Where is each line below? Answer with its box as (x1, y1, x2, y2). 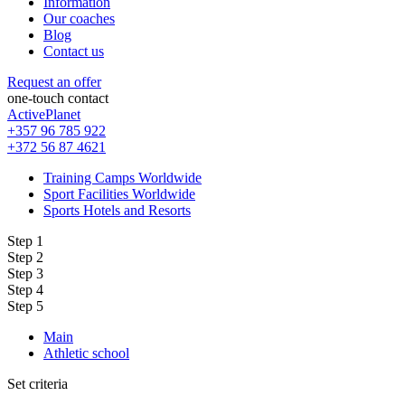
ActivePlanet (7, 106, 80, 122)
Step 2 (7, 249, 43, 265)
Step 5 (7, 297, 43, 314)
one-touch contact (7, 89, 108, 106)
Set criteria (7, 375, 68, 391)
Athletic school (43, 344, 129, 361)
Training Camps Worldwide (43, 169, 202, 185)
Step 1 (7, 232, 43, 249)
